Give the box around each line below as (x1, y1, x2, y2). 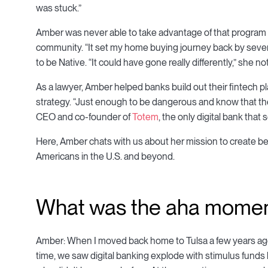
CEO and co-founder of (36, 111, 132, 123)
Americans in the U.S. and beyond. (36, 151, 175, 163)
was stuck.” (36, 2, 81, 14)
